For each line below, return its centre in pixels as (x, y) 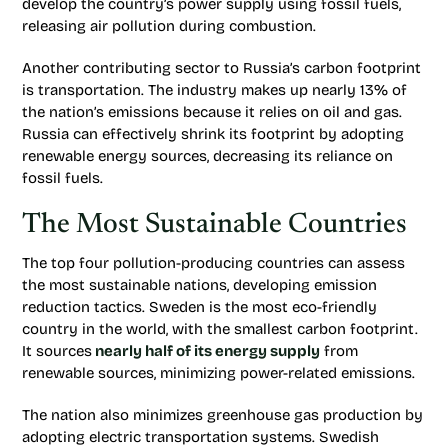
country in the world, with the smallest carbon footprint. (220, 329)
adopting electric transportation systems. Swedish (200, 437)
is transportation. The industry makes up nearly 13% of (214, 90)
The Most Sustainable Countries (214, 225)
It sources (57, 351)
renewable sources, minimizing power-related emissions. (218, 373)
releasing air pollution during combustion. (169, 26)
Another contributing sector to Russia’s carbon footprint (221, 68)
